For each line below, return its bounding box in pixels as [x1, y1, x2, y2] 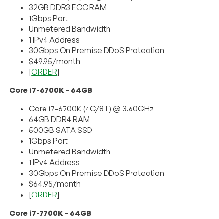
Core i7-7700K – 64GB [9, 208, 92, 218]
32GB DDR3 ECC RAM [29, 2, 107, 12]
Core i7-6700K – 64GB [9, 85, 93, 95]
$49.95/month [29, 56, 81, 66]
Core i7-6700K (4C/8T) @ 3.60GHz [29, 103, 154, 113]
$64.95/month [29, 178, 81, 189]
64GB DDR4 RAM [29, 114, 90, 124]
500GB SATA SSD [29, 125, 93, 135]
